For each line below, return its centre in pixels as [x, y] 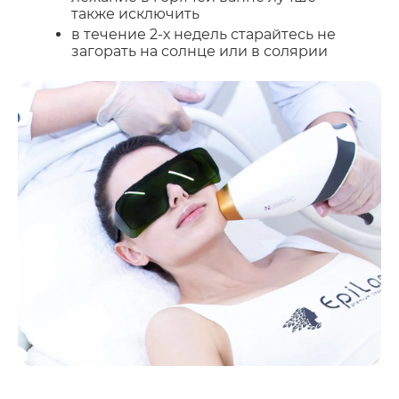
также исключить [135, 13]
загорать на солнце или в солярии [199, 51]
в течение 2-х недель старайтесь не [204, 34]
